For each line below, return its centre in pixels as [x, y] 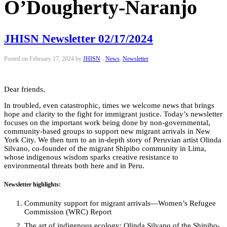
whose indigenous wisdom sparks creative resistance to [91, 157]
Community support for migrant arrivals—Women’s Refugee [120, 203]
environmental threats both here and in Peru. [74, 165]
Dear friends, [25, 89]
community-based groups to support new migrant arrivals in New [107, 131]
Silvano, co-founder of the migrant [60, 148]
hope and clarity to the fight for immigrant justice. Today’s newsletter [113, 114]
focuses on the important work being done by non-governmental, [107, 122]
